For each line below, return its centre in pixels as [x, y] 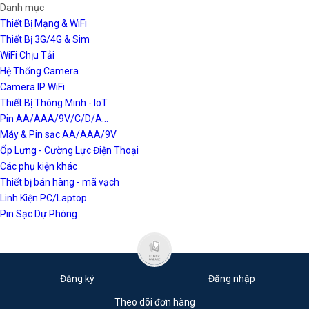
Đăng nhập [232, 279]
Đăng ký [77, 279]
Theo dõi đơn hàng [154, 302]
